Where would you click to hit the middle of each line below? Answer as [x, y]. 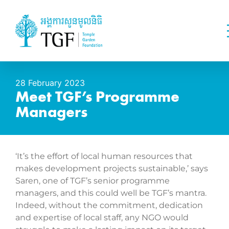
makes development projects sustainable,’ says [112, 168]
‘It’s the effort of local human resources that [104, 156]
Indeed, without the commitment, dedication [109, 205]
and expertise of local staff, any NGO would [102, 217]
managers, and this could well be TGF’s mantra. [111, 193]
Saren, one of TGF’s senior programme [93, 181]
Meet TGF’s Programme [97, 97]
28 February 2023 [50, 83]
